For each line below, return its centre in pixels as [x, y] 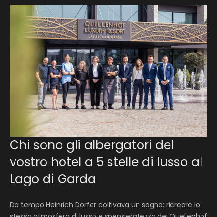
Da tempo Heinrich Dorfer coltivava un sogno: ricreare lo [105, 205]
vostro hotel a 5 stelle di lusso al [106, 162]
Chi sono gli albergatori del [92, 145]
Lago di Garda [53, 179]
